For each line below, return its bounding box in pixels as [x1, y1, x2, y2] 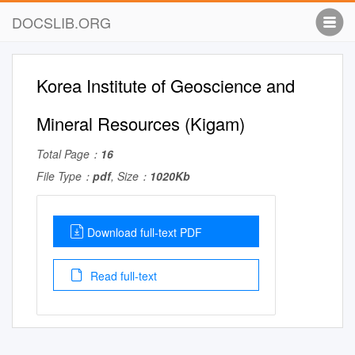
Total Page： [36, 146, 101, 162]
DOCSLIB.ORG [12, 12, 111, 32]
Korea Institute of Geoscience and [36, 73, 295, 97]
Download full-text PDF [87, 224, 202, 240]
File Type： [36, 168, 93, 184]
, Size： [111, 168, 150, 184]
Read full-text [87, 268, 157, 284]
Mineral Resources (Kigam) [36, 111, 245, 136]
